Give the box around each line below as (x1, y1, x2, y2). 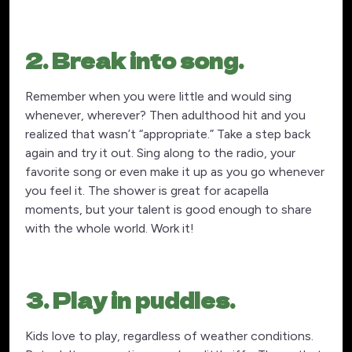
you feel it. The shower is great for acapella (25, 183, 269, 199)
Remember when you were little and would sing (25, 89, 291, 104)
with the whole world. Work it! (25, 221, 194, 236)
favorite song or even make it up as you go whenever (25, 164, 324, 180)
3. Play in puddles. (25, 285, 235, 315)
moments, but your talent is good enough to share (25, 202, 312, 218)
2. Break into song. (25, 46, 244, 75)
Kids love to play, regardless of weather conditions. (25, 328, 313, 344)
